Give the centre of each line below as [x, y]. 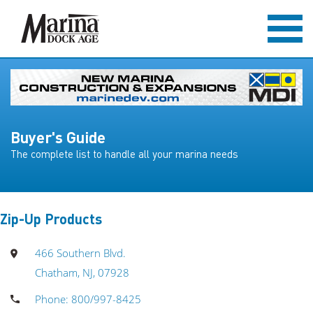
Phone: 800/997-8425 [88, 299]
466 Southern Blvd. [80, 253]
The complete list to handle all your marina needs [124, 154]
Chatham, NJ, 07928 [82, 272]
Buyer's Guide [58, 137]
